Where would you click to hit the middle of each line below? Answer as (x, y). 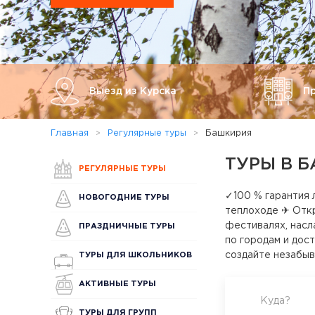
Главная (70, 133)
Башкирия (229, 133)
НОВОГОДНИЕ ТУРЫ (124, 198)
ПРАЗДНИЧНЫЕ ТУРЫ (127, 226)
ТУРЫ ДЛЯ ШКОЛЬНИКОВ (135, 255)
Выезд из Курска (133, 91)
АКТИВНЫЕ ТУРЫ (117, 284)
